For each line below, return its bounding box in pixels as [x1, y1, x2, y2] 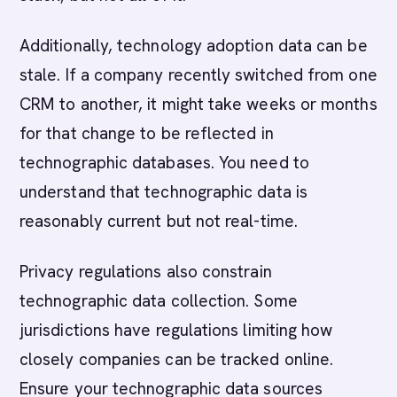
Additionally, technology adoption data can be [19, 35, 368, 57]
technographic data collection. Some [19, 290, 298, 312]
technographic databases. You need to [19, 152, 309, 174]
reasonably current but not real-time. [19, 210, 298, 232]
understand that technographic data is [19, 181, 307, 203]
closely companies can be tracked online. [19, 348, 334, 370]
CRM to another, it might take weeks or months [19, 93, 378, 115]
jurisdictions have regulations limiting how [19, 319, 333, 341]
